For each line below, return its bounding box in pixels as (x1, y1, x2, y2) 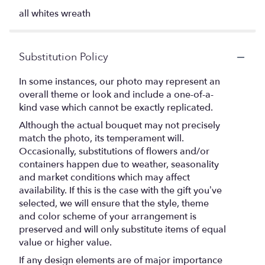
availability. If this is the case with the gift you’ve (19, 184, 222, 198)
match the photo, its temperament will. (19, 132, 184, 146)
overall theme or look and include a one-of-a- (19, 88, 214, 102)
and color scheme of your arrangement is (19, 210, 196, 224)
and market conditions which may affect (19, 171, 190, 185)
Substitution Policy (19, 50, 108, 65)
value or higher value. (19, 236, 112, 250)
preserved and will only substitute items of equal (19, 223, 226, 237)
